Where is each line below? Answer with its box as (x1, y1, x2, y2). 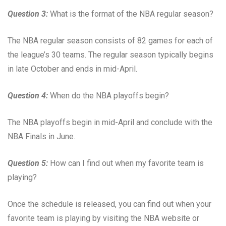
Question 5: (8, 158, 48, 168)
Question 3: (8, 9, 48, 19)
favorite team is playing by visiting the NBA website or (8, 213, 199, 223)
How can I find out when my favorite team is (48, 158, 204, 168)
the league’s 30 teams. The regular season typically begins (8, 49, 213, 60)
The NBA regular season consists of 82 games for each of (8, 35, 213, 45)
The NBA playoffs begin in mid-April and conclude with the (8, 117, 212, 127)
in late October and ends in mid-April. (8, 64, 137, 74)
